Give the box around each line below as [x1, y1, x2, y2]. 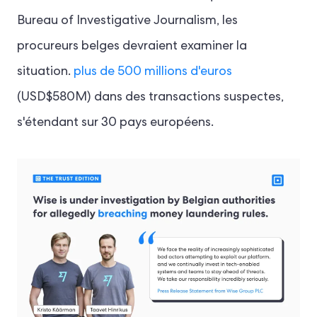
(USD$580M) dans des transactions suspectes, [17, 91, 284, 104]
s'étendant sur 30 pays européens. [17, 117, 214, 129]
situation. [17, 66, 74, 79]
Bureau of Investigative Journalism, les [17, 15, 238, 28]
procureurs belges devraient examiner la [17, 40, 247, 53]
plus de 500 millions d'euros [74, 66, 232, 79]
